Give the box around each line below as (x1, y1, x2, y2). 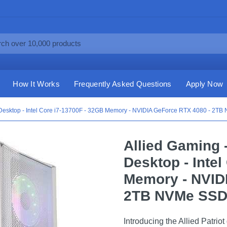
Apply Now (185, 79, 223, 88)
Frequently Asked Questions (73, 79, 172, 88)
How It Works (13, 79, 60, 88)
